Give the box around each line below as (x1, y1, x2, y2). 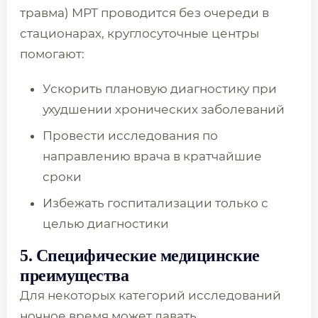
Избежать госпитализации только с (43, 196, 268, 210)
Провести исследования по (43, 128, 218, 143)
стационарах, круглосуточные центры (20, 26, 259, 40)
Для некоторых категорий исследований (20, 288, 281, 302)
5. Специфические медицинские (20, 246, 260, 265)
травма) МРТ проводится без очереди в (20, 6, 269, 20)
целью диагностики (43, 216, 169, 231)
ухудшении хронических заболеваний (43, 102, 285, 116)
